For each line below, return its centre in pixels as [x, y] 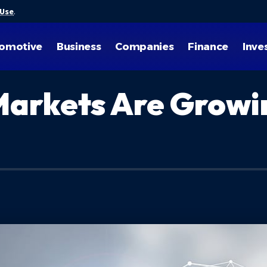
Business [79, 46]
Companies [145, 46]
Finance [208, 46]
